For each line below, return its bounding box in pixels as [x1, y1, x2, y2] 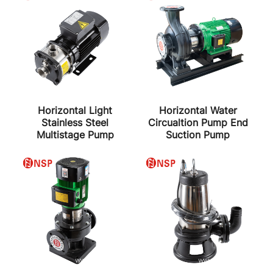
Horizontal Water [158, 104, 237, 116]
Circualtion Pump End [147, 116, 248, 129]
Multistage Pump [36, 128, 114, 141]
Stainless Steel [41, 116, 109, 129]
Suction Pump [166, 128, 230, 141]
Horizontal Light [38, 104, 113, 116]
